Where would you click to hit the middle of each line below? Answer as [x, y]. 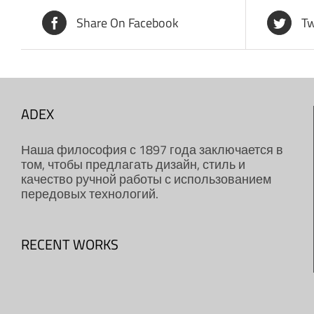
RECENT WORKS [70, 244]
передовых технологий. [90, 194]
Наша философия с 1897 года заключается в [152, 150]
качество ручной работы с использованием [146, 179]
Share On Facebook [128, 23]
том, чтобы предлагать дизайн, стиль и [133, 164]
